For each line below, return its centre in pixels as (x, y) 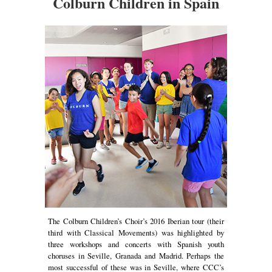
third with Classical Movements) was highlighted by (136, 232)
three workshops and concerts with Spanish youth (136, 244)
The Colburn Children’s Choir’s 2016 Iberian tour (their (136, 221)
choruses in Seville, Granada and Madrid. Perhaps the (136, 255)
